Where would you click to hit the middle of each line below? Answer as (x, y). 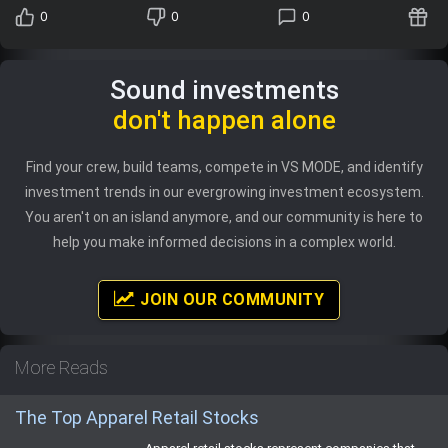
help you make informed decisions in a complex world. (224, 241)
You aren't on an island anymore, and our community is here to (224, 216)
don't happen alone (224, 119)
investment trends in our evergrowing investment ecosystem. (224, 191)
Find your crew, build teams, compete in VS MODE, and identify (224, 166)
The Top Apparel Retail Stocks (137, 417)
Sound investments (224, 89)
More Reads (61, 367)
